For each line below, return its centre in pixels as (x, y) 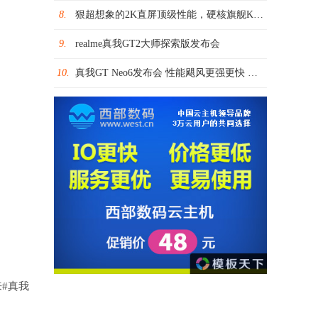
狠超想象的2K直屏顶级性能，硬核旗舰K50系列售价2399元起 (164, 15)
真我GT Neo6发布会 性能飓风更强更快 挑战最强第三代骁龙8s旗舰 (161, 73)
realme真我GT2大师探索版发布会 (148, 44)
